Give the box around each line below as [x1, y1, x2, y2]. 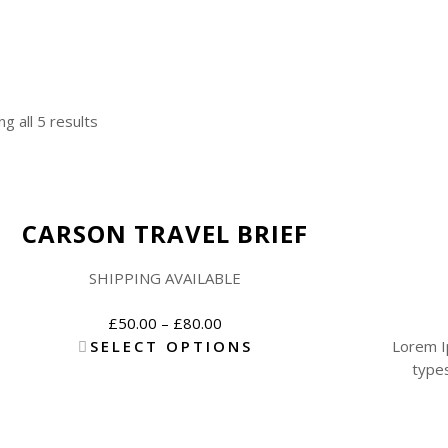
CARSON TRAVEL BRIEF [22, 217, 309, 250]
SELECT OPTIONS [89, 335, 253, 356]
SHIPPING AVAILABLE [89, 267, 242, 288]
